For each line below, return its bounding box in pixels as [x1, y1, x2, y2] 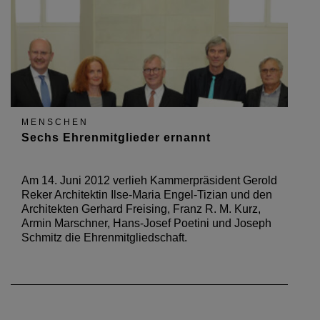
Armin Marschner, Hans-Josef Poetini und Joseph [21, 217, 271, 229]
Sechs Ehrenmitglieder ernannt [21, 131, 211, 144]
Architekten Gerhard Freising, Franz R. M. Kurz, [21, 203, 261, 215]
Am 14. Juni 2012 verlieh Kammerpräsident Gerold [21, 174, 277, 186]
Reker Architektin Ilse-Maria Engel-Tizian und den [21, 189, 272, 201]
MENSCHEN [21, 117, 89, 127]
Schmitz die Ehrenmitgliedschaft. [21, 231, 187, 244]
